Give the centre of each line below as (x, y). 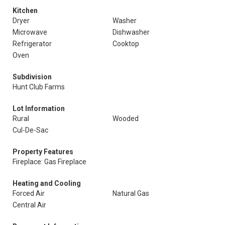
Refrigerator (32, 44)
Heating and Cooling (47, 183)
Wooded (126, 119)
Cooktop (126, 44)
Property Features (43, 152)
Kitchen (25, 11)
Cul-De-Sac (30, 130)
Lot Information (39, 108)
